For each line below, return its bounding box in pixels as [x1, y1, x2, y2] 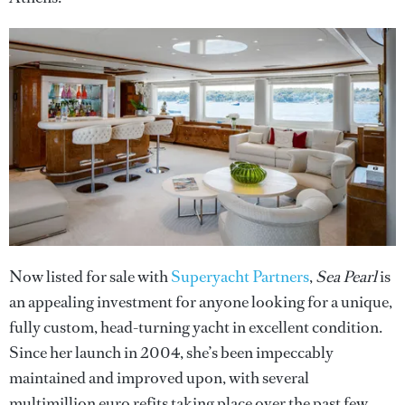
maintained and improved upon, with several [9, 366, 309, 389]
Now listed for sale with [9, 265, 171, 287]
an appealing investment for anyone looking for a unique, [9, 290, 392, 313]
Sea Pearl [316, 265, 377, 287]
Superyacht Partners [171, 265, 309, 287]
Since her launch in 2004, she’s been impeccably [9, 341, 334, 363]
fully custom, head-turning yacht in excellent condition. [9, 316, 382, 338]
